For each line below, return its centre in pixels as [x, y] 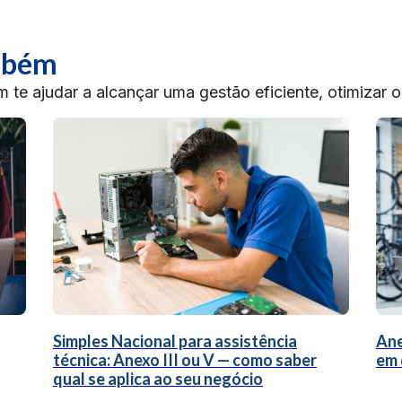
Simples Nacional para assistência [175, 341]
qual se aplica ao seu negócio [158, 379]
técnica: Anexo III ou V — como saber [185, 360]
